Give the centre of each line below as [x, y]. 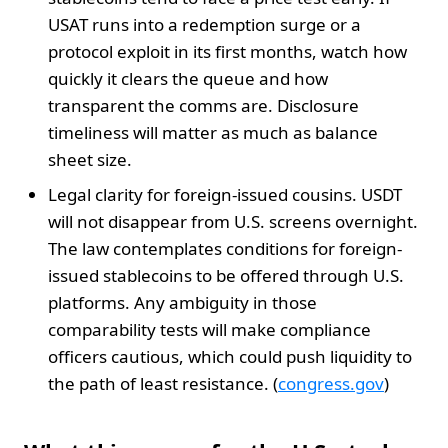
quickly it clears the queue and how [188, 78]
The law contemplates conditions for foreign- [225, 248]
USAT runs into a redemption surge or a [204, 24]
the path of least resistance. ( [163, 383]
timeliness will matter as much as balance [213, 132]
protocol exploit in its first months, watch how [227, 51]
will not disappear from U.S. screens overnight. [233, 221]
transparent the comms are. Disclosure [203, 105]
